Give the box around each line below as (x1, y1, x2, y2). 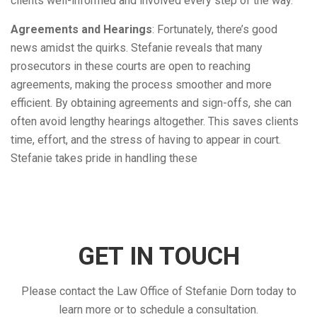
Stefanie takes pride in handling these (11, 151, 197, 165)
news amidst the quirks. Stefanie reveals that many (11, 41, 263, 54)
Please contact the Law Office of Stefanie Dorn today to (21, 284, 296, 298)
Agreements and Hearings (11, 23, 152, 36)
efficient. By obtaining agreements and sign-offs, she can (11, 96, 292, 110)
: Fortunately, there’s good (152, 23, 277, 36)
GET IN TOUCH (77, 242, 240, 271)
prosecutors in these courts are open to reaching (11, 59, 250, 73)
